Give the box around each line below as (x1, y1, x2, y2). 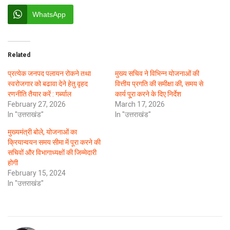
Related (8, 51, 30, 59)
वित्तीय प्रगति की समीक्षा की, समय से (115, 79, 203, 88)
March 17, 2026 (115, 100, 165, 108)
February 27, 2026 (8, 100, 66, 108)
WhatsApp (32, 10, 66, 18)
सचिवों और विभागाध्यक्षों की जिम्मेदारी (8, 148, 97, 157)
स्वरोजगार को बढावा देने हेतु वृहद (8, 79, 88, 88)
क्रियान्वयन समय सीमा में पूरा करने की (8, 138, 101, 146)
